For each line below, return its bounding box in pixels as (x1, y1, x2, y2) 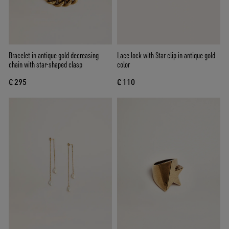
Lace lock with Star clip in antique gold (117, 50, 215, 60)
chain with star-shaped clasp (9, 59, 82, 70)
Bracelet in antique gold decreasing (9, 50, 99, 60)
